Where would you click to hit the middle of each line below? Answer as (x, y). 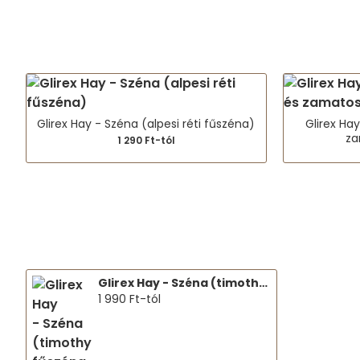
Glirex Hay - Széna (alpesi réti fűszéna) (146, 124)
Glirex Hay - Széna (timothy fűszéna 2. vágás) (264, 283)
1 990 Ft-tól (130, 299)
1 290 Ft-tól (146, 140)
